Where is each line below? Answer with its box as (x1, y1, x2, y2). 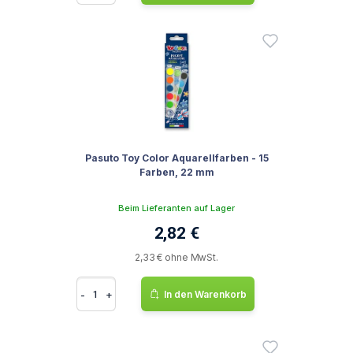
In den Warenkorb (164, 288, 247, 300)
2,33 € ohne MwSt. (135, 251, 218, 263)
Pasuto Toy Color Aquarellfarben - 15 (84, 152, 269, 164)
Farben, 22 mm (139, 166, 214, 178)
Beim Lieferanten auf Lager (118, 203, 235, 214)
